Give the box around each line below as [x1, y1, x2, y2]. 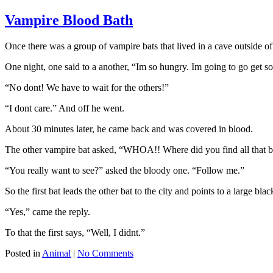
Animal [42, 247, 71, 258]
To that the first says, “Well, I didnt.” [5, 227, 145, 238]
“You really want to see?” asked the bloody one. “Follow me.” [5, 165, 244, 175]
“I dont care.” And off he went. [5, 102, 124, 113]
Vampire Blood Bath [5, 12, 133, 28]
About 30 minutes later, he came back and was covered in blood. [5, 123, 253, 134]
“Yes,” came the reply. [5, 206, 90, 217]
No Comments [77, 247, 133, 258]
